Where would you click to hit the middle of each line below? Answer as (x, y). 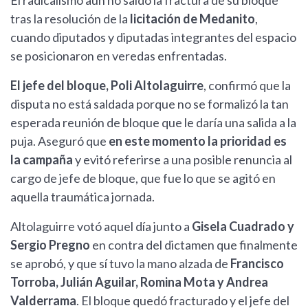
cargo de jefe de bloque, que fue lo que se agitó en (143, 178)
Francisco (257, 264)
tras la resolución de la (69, 19)
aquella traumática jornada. (82, 197)
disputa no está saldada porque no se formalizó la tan (150, 104)
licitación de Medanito (191, 19)
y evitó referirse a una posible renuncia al (183, 160)
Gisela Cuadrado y (242, 227)
